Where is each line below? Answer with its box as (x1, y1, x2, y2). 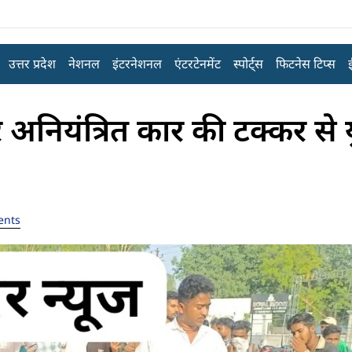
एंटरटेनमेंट (174, 55, 221, 72)
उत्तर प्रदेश (8, 55, 56, 72)
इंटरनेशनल (112, 55, 162, 72)
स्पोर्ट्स (233, 55, 263, 72)
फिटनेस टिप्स (275, 55, 335, 72)
